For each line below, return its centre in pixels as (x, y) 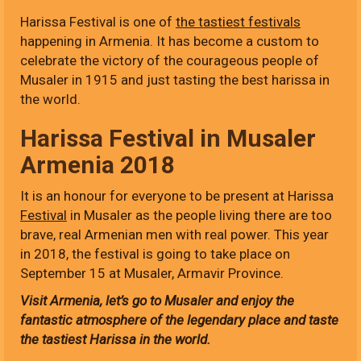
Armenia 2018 (98, 165)
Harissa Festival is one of (98, 22)
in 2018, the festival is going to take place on (155, 254)
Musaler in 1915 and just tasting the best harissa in (175, 80)
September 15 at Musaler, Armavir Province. (152, 274)
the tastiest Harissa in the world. (115, 340)
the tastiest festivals (238, 22)
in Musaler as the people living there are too (199, 216)
